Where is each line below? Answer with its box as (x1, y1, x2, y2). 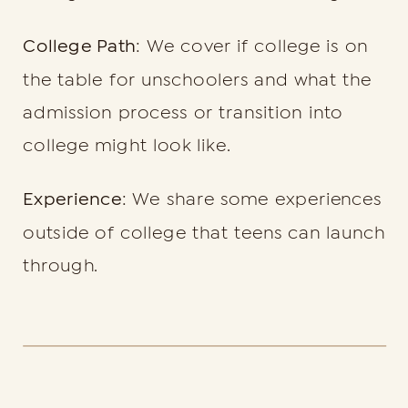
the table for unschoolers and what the (23, 69, 372, 89)
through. (23, 256, 99, 276)
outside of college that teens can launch (23, 222, 386, 242)
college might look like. (23, 136, 232, 156)
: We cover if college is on (136, 36, 369, 56)
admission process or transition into (23, 103, 343, 123)
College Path (23, 36, 137, 57)
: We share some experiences (121, 189, 382, 209)
